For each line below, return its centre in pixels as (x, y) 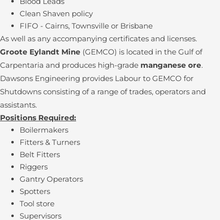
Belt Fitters (40, 154)
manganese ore (171, 65)
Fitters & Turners (50, 142)
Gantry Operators (51, 179)
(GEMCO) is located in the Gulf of (141, 52)
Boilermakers (44, 130)
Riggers (34, 167)
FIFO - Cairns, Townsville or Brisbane (86, 26)
